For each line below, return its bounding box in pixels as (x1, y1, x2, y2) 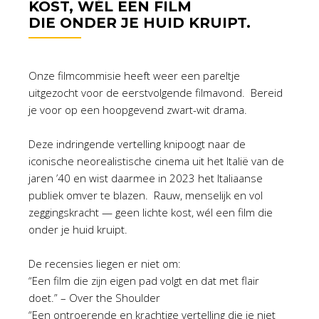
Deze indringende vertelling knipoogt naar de (28, 137, 246, 151)
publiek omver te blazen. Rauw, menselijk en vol (28, 188, 263, 202)
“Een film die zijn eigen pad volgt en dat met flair (28, 273, 259, 288)
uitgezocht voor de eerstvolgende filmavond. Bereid (28, 85, 283, 100)
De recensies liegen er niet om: (28, 256, 181, 271)
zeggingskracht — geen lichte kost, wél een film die (28, 205, 273, 219)
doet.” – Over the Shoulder (28, 291, 160, 305)
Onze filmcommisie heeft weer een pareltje (28, 68, 240, 83)
